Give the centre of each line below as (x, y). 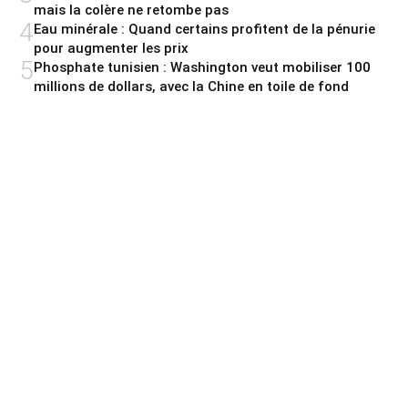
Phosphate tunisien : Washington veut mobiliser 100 (202, 67)
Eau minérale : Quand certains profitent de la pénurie (204, 29)
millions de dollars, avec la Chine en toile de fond (191, 86)
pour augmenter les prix (111, 48)
